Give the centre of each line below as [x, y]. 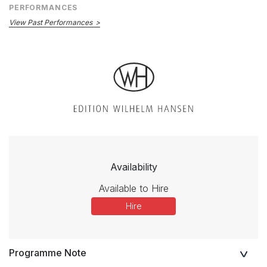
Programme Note [48, 252]
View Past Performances [51, 23]
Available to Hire [133, 188]
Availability [133, 167]
